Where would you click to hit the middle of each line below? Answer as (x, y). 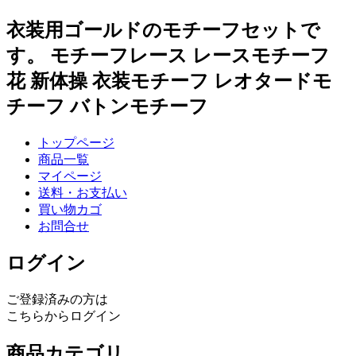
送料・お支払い (83, 192)
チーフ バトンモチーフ (107, 106)
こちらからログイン (64, 316)
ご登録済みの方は (57, 300)
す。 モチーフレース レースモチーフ (168, 55)
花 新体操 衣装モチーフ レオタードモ (169, 81)
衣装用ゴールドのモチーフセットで (163, 30)
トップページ (76, 142)
